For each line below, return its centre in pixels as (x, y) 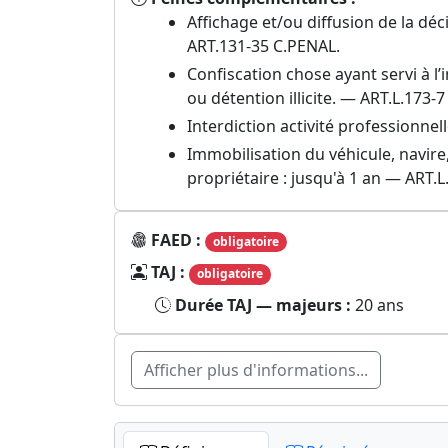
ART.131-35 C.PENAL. (263, 46)
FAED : (178, 240)
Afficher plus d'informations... (256, 369)
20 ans (379, 304)
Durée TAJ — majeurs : (265, 304)
